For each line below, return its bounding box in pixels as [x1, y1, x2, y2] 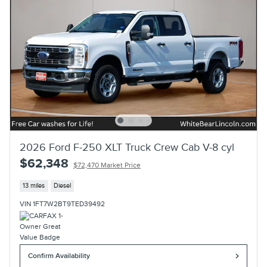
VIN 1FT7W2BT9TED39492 [20, 200, 105, 209]
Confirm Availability [28, 252, 91, 261]
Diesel [53, 182, 71, 190]
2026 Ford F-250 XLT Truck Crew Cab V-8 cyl [20, 141, 234, 154]
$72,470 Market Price [73, 160, 141, 170]
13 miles [23, 182, 45, 190]
